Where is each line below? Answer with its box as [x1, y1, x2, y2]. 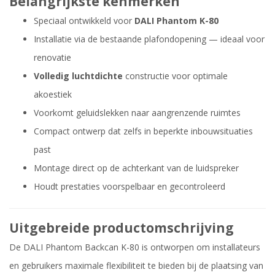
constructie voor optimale [123, 70, 228, 82]
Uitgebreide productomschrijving [9, 219, 234, 237]
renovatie [34, 52, 71, 64]
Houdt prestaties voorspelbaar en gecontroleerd [34, 180, 225, 193]
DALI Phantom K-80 [134, 15, 219, 27]
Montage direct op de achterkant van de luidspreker [34, 162, 239, 174]
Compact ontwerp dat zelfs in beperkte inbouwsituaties [34, 125, 253, 137]
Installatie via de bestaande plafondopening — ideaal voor [34, 33, 265, 45]
